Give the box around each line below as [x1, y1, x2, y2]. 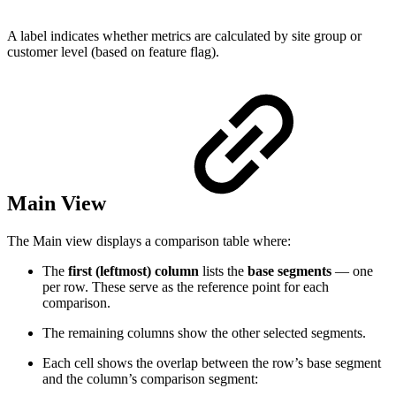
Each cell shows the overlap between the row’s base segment [42, 354, 381, 370]
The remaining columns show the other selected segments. [42, 324, 366, 340]
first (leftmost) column [68, 263, 199, 278]
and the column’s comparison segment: [42, 370, 258, 386]
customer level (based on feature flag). [7, 43, 219, 59]
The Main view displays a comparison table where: [7, 232, 291, 248]
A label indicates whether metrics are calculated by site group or [7, 27, 362, 43]
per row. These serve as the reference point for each [42, 278, 329, 294]
